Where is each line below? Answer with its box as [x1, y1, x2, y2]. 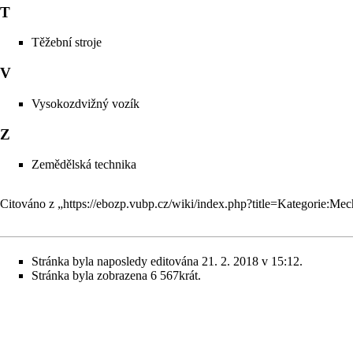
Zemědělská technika [32, 158, 136, 172]
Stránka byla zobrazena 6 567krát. [32, 268, 201, 282]
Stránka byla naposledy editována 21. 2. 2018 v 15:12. [32, 254, 303, 268]
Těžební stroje [32, 35, 102, 50]
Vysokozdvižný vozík [32, 96, 139, 110]
